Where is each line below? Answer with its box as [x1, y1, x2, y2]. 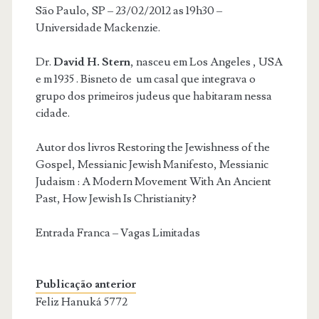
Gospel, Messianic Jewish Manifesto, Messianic [35, 157, 268, 172]
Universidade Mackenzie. [35, 21, 160, 36]
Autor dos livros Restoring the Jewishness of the [35, 140, 270, 155]
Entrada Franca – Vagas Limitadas [35, 226, 200, 241]
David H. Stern [51, 55, 130, 70]
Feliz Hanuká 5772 [35, 295, 127, 310]
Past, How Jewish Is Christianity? [35, 192, 197, 206]
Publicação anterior [35, 277, 136, 292]
